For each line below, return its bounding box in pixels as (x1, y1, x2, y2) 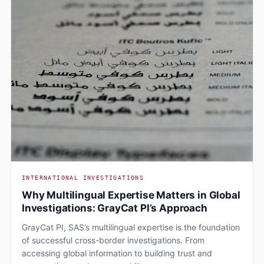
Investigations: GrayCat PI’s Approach (22, 202, 207, 214)
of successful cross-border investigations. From (22, 235, 204, 245)
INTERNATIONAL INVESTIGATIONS (22, 174, 144, 181)
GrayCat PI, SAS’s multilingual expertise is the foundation (22, 222, 240, 232)
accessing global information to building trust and (22, 247, 212, 258)
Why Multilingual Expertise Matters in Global (22, 189, 240, 201)
